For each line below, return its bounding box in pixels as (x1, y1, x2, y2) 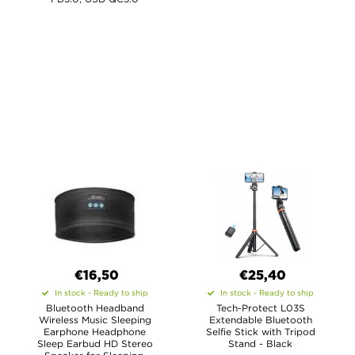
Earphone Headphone (44, 326, 146, 337)
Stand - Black (228, 338, 292, 349)
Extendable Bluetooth (208, 315, 312, 325)
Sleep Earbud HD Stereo (36, 338, 153, 349)
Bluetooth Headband (45, 303, 144, 313)
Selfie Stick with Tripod (205, 326, 315, 337)
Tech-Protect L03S (216, 303, 305, 313)
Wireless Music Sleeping (38, 315, 151, 325)
